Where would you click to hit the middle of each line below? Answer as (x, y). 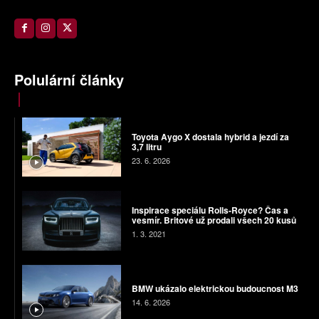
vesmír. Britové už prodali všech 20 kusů (214, 220)
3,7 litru (146, 146)
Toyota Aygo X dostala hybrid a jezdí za (210, 136)
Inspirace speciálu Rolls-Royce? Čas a (210, 210)
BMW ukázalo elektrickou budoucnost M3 (215, 289)
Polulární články (69, 79)
